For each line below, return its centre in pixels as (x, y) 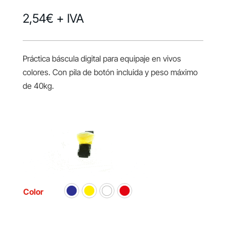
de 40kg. (38, 86)
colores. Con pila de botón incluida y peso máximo (110, 72)
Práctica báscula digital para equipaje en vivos (102, 59)
